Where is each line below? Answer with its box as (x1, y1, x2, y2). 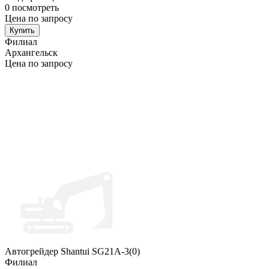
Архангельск (5, 47, 58, 58)
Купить (10, 26, 35, 35)
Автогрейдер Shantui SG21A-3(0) (5, 246, 140, 257)
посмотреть (12, 2, 59, 13)
